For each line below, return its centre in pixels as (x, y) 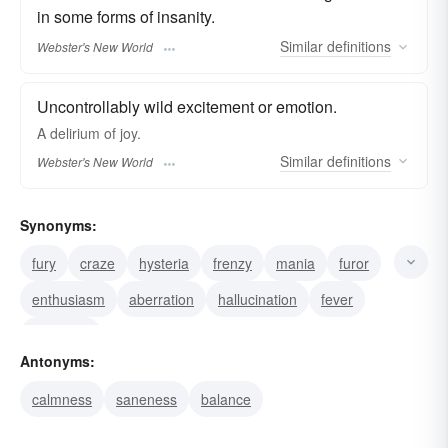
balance (226, 398)
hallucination (257, 298)
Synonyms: (58, 224)
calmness (62, 398)
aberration (161, 298)
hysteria (164, 262)
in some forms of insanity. (126, 16)
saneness (146, 398)
